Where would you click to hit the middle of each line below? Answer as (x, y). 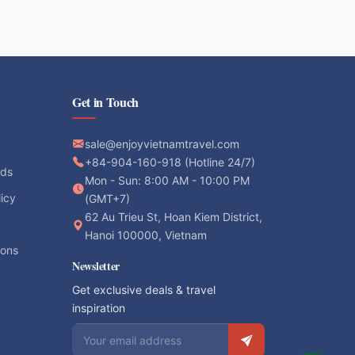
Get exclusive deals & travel (144, 289)
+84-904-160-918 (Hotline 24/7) (170, 162)
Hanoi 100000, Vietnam (146, 235)
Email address (113, 332)
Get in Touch (106, 101)
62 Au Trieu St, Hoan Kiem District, (174, 216)
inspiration (99, 307)
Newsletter (96, 265)
